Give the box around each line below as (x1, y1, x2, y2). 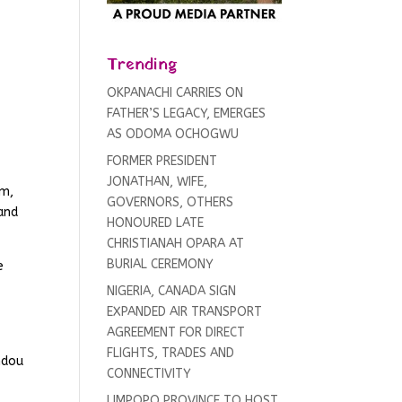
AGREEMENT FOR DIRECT (107, 325, 246, 341)
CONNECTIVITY (107, 366, 192, 382)
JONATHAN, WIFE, (107, 174, 208, 190)
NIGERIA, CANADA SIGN (107, 284, 237, 300)
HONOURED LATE (107, 215, 205, 232)
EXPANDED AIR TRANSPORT (107, 304, 263, 320)
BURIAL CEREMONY (107, 257, 218, 273)
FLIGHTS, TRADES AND (107, 345, 235, 362)
